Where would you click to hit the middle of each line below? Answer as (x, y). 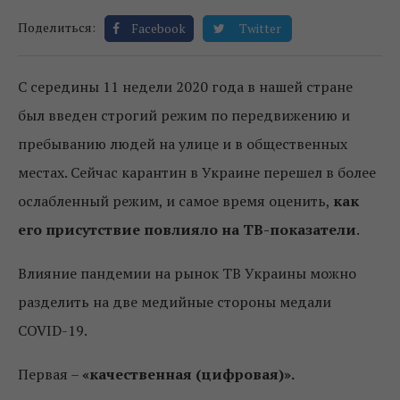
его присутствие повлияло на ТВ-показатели (187, 229)
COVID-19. (53, 330)
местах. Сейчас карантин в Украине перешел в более (197, 172)
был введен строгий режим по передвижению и (184, 115)
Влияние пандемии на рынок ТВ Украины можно (187, 273)
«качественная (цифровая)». (188, 374)
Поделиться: (57, 27)
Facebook (158, 28)
